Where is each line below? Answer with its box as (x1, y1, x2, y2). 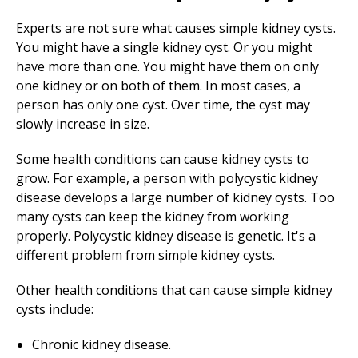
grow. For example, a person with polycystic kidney (16, 169, 318, 187)
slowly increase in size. (16, 115, 149, 133)
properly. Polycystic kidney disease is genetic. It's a (16, 227, 316, 245)
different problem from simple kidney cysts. (16, 246, 275, 264)
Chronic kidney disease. (32, 336, 171, 353)
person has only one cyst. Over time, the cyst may (16, 96, 310, 113)
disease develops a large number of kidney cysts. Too (16, 189, 335, 206)
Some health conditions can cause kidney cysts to (16, 150, 309, 168)
